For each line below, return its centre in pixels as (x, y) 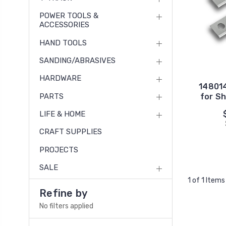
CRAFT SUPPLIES (71, 132)
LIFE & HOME (62, 114)
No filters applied (66, 206)
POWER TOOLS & (69, 16)
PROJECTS (59, 150)
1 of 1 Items (206, 180)
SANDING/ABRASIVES (77, 60)
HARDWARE (60, 78)
